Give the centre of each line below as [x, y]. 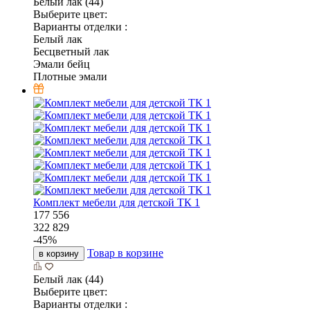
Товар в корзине [125, 253]
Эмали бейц [62, 64]
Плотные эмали [70, 76]
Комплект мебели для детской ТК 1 [117, 202]
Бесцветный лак [71, 51]
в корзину [59, 253]
